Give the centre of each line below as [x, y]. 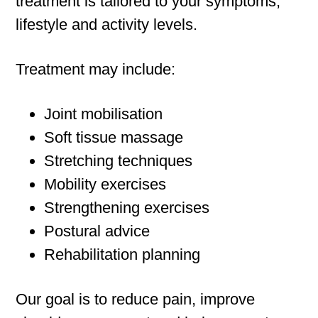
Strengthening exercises [127, 208]
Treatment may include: [96, 70]
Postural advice [97, 231]
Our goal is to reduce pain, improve [136, 300]
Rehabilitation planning [122, 255]
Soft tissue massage [114, 138]
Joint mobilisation [104, 114]
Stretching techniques [119, 161]
